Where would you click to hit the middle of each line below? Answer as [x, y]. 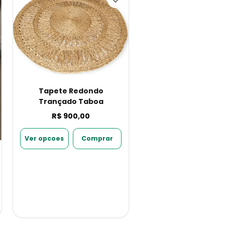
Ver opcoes [44, 139]
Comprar [97, 139]
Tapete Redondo [71, 91]
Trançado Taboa [71, 101]
